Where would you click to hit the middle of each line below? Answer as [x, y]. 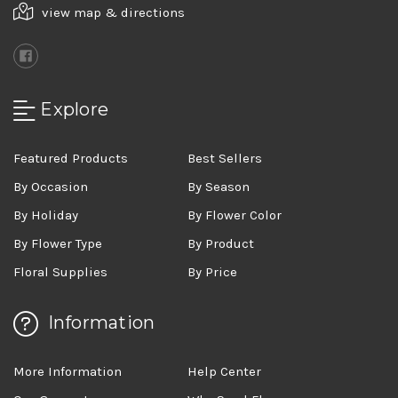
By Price [213, 271]
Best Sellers [225, 158]
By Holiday [46, 215]
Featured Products [71, 158]
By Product [221, 243]
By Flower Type [58, 243]
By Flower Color [235, 215]
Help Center [225, 371]
